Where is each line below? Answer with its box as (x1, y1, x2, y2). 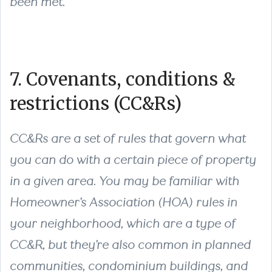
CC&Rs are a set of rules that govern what (10, 131, 246, 146)
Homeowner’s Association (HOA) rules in (10, 195, 237, 209)
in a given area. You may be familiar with (10, 174, 239, 188)
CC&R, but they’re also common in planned (10, 237, 251, 252)
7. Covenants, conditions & (10, 68, 236, 90)
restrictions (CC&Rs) (10, 92, 182, 115)
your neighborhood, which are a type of (10, 216, 236, 231)
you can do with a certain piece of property (10, 152, 256, 167)
